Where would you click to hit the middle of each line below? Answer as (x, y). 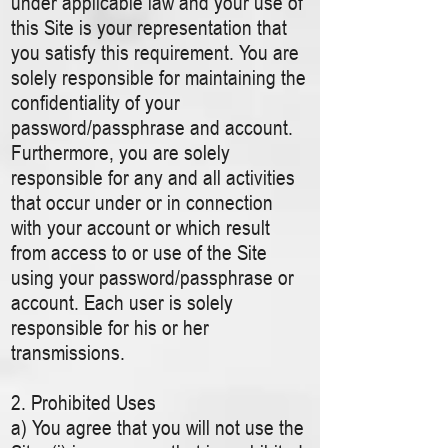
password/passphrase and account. (152, 127)
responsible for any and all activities (153, 177)
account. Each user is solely (122, 302)
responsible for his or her (110, 327)
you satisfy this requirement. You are (155, 52)
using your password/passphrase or (152, 277)
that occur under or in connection (142, 202)
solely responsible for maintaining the (158, 77)
